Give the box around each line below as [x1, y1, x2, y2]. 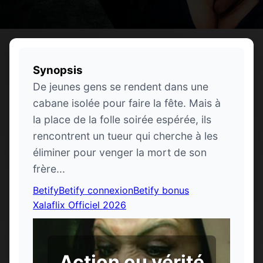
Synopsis [33, 63, 83, 77]
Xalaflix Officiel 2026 [33, 198, 126, 211]
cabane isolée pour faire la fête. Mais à [33, 96, 221, 109]
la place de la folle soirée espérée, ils [33, 113, 211, 126]
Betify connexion [59, 184, 133, 196]
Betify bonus [133, 184, 189, 196]
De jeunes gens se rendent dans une [33, 80, 208, 93]
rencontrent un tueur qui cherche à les [33, 129, 218, 142]
